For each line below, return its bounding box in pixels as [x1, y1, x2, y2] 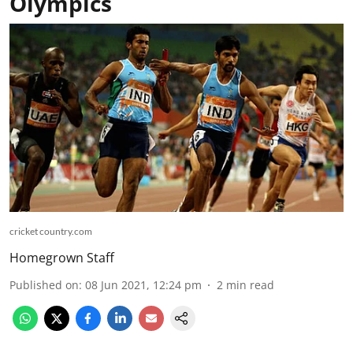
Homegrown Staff [9, 248, 114, 266]
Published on [9, 277, 79, 292]
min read [226, 277, 274, 292]
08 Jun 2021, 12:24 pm [85, 277, 202, 292]
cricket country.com [9, 225, 92, 237]
